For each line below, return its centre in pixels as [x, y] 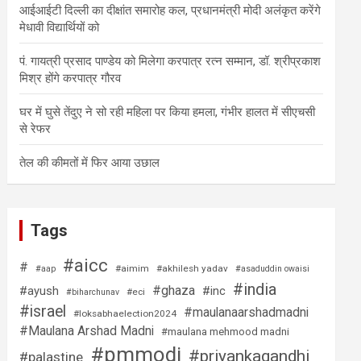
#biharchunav [93, 292]
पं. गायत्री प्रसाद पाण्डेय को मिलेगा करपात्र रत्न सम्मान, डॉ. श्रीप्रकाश [170, 61]
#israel [43, 311]
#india [255, 289]
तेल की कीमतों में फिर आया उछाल [90, 163]
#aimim [133, 268]
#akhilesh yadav [193, 268]
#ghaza [174, 290]
